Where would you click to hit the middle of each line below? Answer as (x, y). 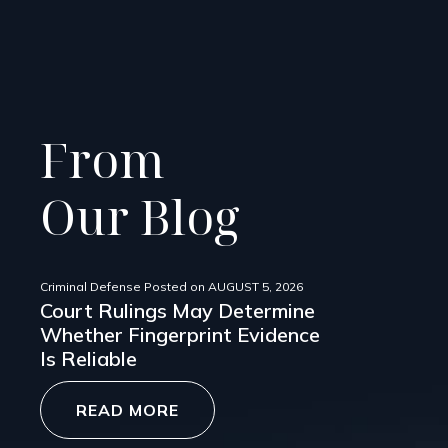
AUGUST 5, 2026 (255, 287)
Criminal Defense (90, 287)
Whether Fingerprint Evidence (180, 335)
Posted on (174, 287)
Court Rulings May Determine (177, 311)
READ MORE (127, 410)
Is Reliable (88, 359)
